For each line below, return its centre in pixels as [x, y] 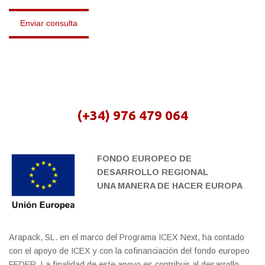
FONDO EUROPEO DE [145, 158]
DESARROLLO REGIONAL [153, 172]
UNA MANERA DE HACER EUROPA [170, 185]
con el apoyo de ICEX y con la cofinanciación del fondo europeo [129, 251]
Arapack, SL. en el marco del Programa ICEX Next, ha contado [127, 237]
